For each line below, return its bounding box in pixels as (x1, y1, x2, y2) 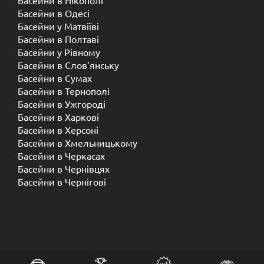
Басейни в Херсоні (18, 123, 98, 136)
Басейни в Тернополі (18, 84, 110, 97)
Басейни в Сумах (18, 71, 92, 84)
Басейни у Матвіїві (18, 19, 99, 32)
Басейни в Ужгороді (18, 97, 105, 110)
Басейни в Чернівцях (18, 162, 110, 174)
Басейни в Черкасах (18, 149, 105, 161)
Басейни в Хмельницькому (18, 136, 137, 148)
